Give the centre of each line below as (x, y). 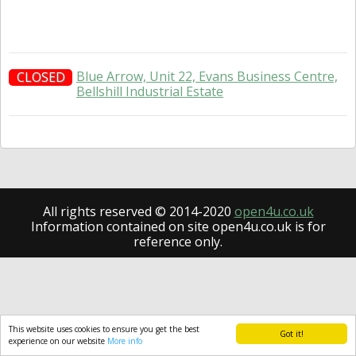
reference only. (178, 242)
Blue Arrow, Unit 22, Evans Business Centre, (207, 76)
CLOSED (41, 77)
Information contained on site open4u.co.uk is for (178, 226)
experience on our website (58, 341)
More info (125, 341)
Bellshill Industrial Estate (150, 91)
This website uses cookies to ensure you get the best (104, 329)
